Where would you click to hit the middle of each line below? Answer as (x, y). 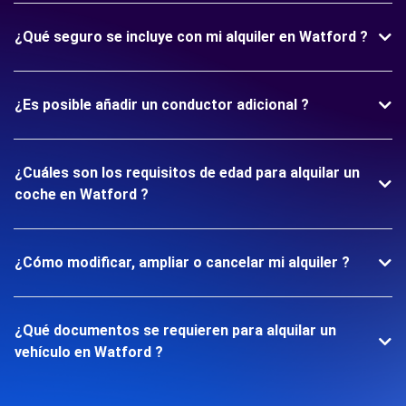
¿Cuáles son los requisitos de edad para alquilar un (187, 172)
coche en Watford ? (82, 194)
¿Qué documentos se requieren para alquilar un (175, 330)
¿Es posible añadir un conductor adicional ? (162, 104)
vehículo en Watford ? (89, 352)
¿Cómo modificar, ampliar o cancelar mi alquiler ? (182, 262)
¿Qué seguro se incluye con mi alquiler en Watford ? (191, 36)
